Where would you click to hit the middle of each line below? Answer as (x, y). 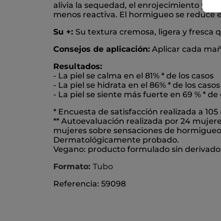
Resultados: (78, 67)
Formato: (73, 167)
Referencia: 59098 (90, 184)
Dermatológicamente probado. (116, 140)
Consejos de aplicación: (102, 49)
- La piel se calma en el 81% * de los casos (133, 76)
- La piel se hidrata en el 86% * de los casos (137, 85)
